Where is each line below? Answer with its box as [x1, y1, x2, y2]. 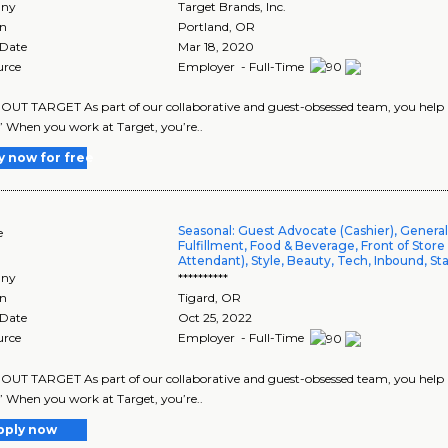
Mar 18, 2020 [178, 38, 255, 54]
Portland [178, 18, 230, 34]
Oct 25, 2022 [178, 310, 253, 326]
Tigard [178, 290, 216, 306]
